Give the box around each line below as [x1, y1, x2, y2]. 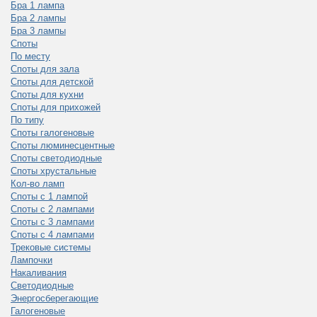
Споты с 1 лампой [11, 191, 88, 202]
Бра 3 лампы [11, 25, 66, 36]
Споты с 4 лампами [11, 229, 94, 240]
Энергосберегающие [11, 293, 98, 304]
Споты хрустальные [11, 166, 96, 176]
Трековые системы [11, 242, 91, 253]
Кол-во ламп [11, 178, 64, 189]
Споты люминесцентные [11, 140, 115, 151]
